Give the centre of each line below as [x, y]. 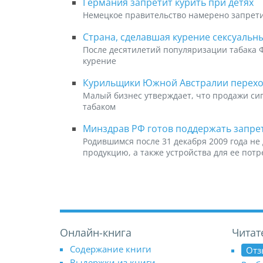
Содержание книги [110, 249]
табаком [99, 106]
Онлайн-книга [96, 232]
